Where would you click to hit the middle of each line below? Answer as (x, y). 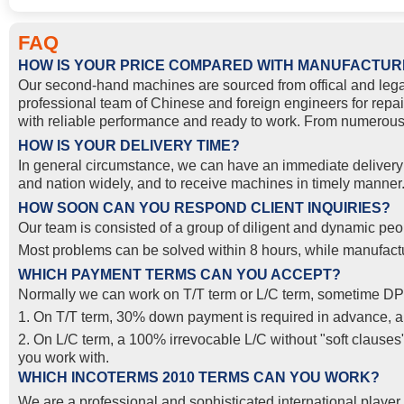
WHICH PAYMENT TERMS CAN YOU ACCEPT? (179, 274)
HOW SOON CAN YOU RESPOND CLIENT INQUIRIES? (204, 207)
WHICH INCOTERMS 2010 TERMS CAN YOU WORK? (199, 377)
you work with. (64, 357)
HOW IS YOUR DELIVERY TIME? (129, 145)
